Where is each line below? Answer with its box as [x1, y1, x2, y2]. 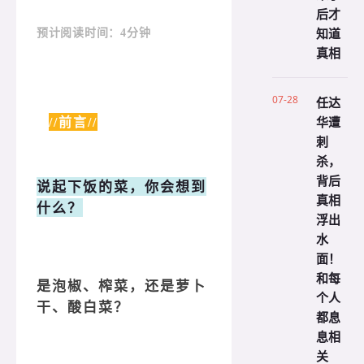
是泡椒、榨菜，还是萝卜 [37, 279, 206, 295]
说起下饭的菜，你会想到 [37, 179, 206, 195]
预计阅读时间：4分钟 [37, 27, 151, 40]
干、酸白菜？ [37, 300, 129, 316]
